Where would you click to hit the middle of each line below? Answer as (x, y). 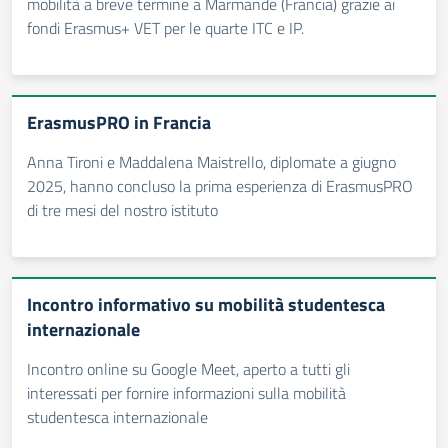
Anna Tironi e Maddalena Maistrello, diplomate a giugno (211, 162)
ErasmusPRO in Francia (119, 122)
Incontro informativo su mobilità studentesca (206, 304)
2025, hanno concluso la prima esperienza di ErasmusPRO (220, 186)
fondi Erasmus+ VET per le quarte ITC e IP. (165, 28)
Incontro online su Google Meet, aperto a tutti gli (188, 369)
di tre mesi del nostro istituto (122, 210)
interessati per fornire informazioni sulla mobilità (186, 393)
